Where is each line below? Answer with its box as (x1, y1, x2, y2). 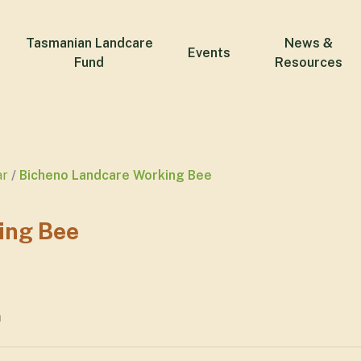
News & (284, 35, 334, 51)
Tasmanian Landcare (25, 35, 153, 51)
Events (187, 45, 230, 60)
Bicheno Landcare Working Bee (19, 168, 212, 183)
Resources (275, 55, 343, 70)
